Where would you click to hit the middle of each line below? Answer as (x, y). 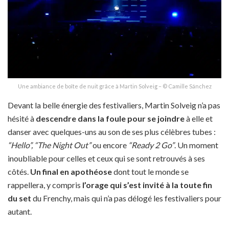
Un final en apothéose (71, 171)
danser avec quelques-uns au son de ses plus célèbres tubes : (112, 131)
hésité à (22, 118)
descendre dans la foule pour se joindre (110, 118)
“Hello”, (20, 145)
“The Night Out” (63, 145)
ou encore (110, 145)
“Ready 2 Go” (151, 145)
